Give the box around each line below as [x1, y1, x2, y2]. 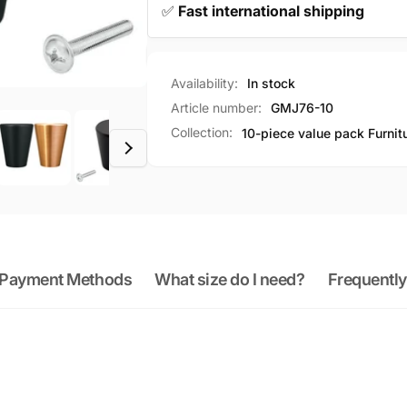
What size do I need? [154, 270, 305, 290]
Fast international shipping [177, 2, 364, 21]
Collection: [170, 124, 233, 141]
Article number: [170, 100, 262, 116]
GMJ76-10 [270, 100, 333, 116]
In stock [246, 75, 295, 92]
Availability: [170, 75, 238, 92]
